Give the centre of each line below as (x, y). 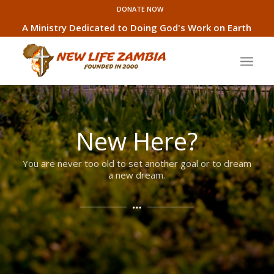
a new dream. (137, 175)
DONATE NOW (140, 9)
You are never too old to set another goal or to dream (137, 163)
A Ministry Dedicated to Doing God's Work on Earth (137, 28)
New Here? (137, 141)
